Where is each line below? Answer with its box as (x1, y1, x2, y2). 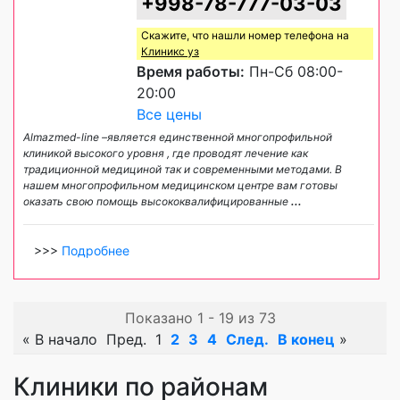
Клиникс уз (141, 45, 199, 59)
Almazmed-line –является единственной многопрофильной (23, 130, 332, 145)
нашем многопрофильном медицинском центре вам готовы (23, 179, 337, 193)
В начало (35, 330, 97, 349)
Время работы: (137, 62, 245, 81)
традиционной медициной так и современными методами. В (23, 162, 342, 177)
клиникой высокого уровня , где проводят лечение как (23, 146, 308, 161)
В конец (278, 330, 335, 349)
